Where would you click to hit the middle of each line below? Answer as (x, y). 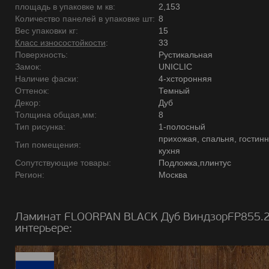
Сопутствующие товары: (63, 163)
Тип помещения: (48, 145)
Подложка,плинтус (195, 163)
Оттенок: (32, 91)
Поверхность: (41, 55)
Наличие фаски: (47, 79)
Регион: (30, 175)
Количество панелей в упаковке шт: (85, 19)
